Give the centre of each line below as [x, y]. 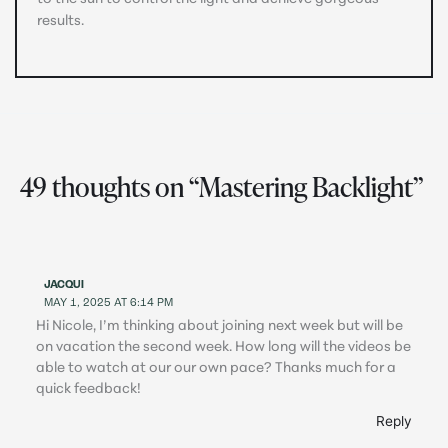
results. [60, 22]
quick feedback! [89, 390]
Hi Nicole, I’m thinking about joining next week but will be [220, 327]
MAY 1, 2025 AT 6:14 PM [109, 303]
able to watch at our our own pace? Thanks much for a [216, 369]
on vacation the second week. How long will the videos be [224, 348]
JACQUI [64, 285]
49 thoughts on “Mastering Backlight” [221, 187]
